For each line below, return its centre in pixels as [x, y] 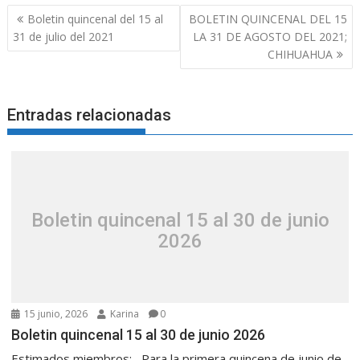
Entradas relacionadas [90, 115]
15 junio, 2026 [55, 313]
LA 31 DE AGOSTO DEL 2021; [270, 37]
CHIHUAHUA [300, 55]
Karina [124, 313]
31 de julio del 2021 [64, 37]
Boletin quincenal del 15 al [96, 19]
